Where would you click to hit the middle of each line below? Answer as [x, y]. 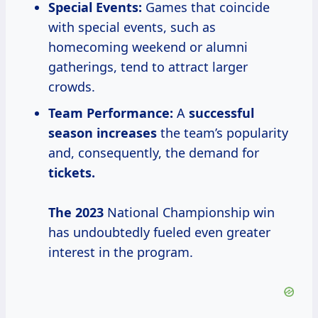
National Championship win [189, 213]
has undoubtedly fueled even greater [159, 232]
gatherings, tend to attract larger [148, 67]
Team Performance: [111, 113]
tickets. [72, 173]
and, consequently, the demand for [154, 153]
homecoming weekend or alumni [148, 47]
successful [221, 113]
